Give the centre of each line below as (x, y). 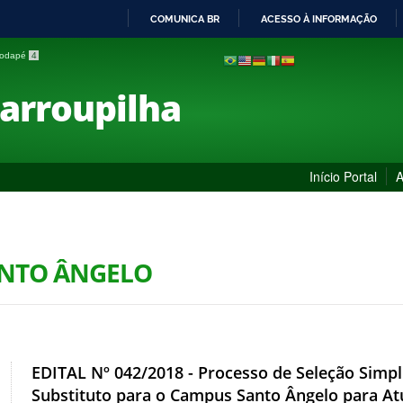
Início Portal (343, 176)
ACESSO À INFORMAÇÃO (319, 19)
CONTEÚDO (229, 106)
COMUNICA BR (185, 19)
